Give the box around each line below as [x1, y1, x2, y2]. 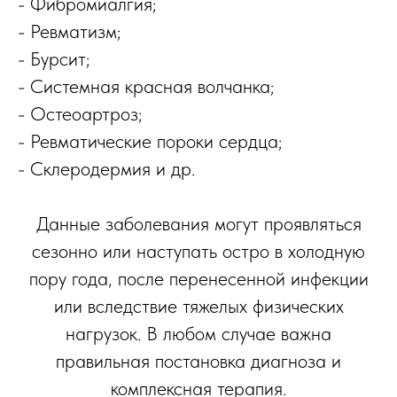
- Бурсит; [18, 47, 90, 71]
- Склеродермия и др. [18, 157, 195, 181]
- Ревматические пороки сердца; [18, 129, 282, 153]
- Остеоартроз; [18, 102, 142, 126]
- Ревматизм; [18, 19, 121, 43]
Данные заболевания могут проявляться [35, 212, 362, 236]
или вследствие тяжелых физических [53, 294, 344, 318]
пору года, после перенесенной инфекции [28, 267, 369, 291]
